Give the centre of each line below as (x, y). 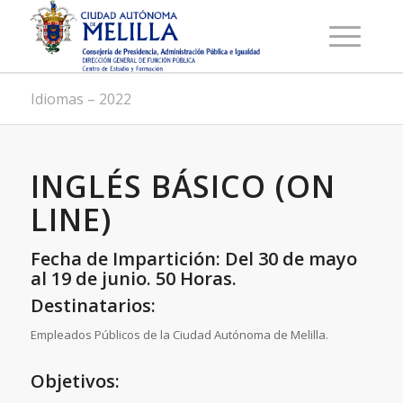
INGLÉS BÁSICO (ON (183, 186)
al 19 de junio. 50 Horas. (133, 278)
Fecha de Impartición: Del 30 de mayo (193, 259)
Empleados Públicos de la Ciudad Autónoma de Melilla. (179, 335)
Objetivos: (75, 381)
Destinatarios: (93, 305)
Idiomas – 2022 (81, 99)
